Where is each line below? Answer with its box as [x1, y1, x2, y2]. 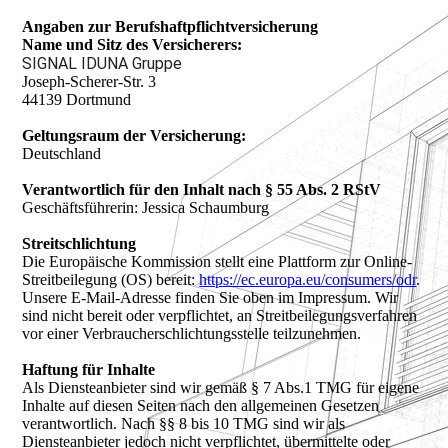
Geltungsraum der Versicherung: [22, 127, 247, 144]
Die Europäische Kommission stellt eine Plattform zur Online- [22, 253, 413, 270]
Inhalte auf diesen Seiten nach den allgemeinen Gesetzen [22, 397, 380, 414]
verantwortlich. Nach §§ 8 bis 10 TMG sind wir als [22, 415, 346, 432]
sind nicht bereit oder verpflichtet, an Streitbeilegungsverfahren [22, 307, 418, 324]
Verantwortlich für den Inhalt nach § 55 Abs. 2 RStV [22, 181, 382, 198]
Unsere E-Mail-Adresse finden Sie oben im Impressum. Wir [22, 289, 399, 306]
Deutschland [22, 145, 102, 162]
